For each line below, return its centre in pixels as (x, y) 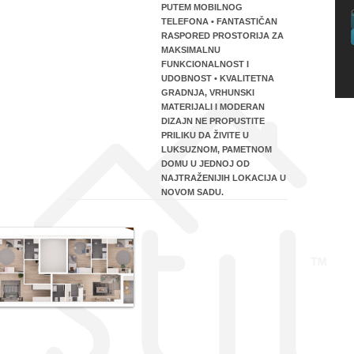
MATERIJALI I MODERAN (213, 107)
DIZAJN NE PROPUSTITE (213, 121)
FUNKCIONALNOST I (205, 64)
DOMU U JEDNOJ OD (205, 164)
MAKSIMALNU (191, 50)
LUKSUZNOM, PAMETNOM (217, 149)
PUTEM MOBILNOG (202, 7)
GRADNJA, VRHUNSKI (208, 92)
